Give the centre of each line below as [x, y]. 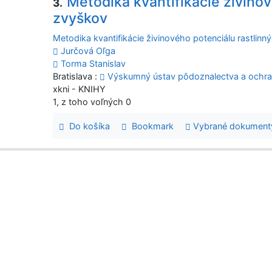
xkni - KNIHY [80, 89]
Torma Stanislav [93, 63]
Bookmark [151, 126]
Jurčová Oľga [88, 50]
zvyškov [80, 18]
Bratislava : [76, 76]
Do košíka [87, 126]
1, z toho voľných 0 [92, 101]
